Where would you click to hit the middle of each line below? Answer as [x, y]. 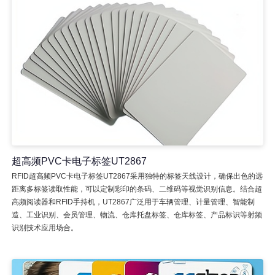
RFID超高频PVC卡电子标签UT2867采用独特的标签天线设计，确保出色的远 [137, 176]
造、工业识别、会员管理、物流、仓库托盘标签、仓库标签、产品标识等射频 [137, 215]
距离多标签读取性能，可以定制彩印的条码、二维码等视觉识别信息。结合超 [137, 189]
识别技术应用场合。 [45, 227]
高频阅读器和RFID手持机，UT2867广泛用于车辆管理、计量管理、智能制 [133, 202]
